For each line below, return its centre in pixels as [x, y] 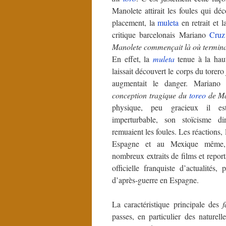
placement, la [135, 22]
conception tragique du [151, 95]
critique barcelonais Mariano [161, 34]
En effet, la [132, 59]
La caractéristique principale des [167, 204]
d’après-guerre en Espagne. [155, 180]
